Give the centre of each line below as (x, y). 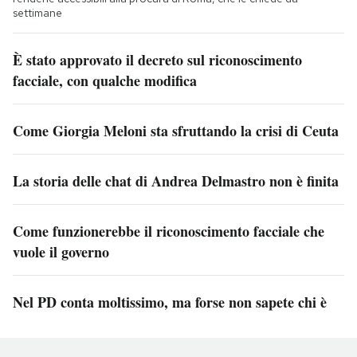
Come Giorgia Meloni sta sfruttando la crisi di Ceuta (176, 130)
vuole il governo (61, 251)
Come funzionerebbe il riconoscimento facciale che (169, 231)
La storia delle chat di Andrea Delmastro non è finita (176, 180)
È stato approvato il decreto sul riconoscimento (157, 59)
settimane (37, 12)
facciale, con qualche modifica (105, 80)
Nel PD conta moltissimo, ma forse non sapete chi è (170, 302)
